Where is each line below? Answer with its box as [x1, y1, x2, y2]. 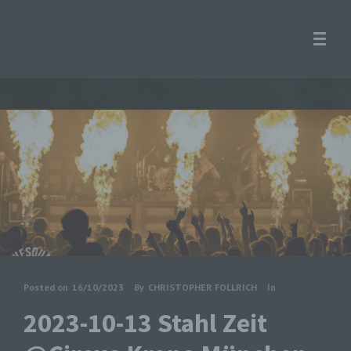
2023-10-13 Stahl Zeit [24, 306, 267, 339]
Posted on [24, 280, 68, 293]
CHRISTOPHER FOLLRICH [148, 280, 257, 293]
